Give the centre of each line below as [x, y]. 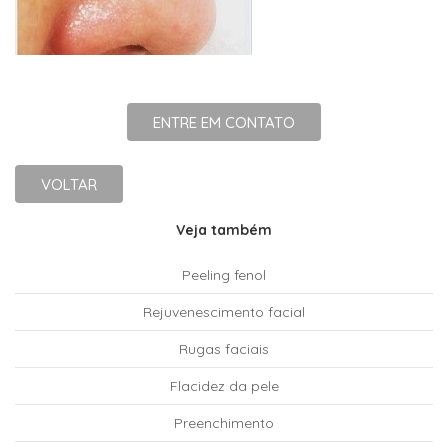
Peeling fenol [224, 275]
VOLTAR [69, 184]
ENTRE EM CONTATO [224, 122]
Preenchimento [224, 423]
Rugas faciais [224, 349]
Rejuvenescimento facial [224, 312]
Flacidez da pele [224, 386]
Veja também [224, 230]
